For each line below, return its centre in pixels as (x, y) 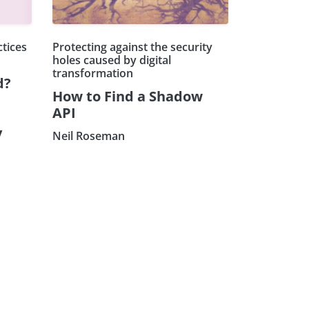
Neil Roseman (89, 136)
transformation (93, 73)
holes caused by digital (112, 60)
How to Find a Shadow (128, 97)
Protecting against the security (132, 47)
